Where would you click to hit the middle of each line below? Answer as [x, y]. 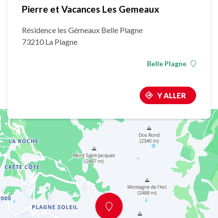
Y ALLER [172, 95]
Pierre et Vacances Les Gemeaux [91, 9]
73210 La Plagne [50, 42]
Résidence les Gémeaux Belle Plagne [82, 30]
